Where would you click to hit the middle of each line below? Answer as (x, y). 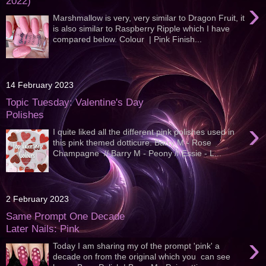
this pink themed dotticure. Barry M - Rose (132, 142)
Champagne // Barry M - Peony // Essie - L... (137, 153)
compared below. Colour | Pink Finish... (128, 39)
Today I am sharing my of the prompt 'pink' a (137, 246)
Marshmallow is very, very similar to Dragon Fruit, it (149, 18)
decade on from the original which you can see (142, 256)
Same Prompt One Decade (65, 216)
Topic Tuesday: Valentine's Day (75, 102)
